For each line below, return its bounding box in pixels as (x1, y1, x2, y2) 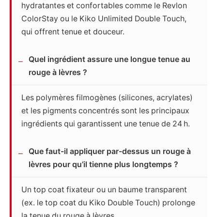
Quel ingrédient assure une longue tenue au (29, 55, 190, 64)
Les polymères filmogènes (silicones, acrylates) (21, 93, 193, 103)
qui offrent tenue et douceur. (21, 27, 124, 37)
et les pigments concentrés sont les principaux (21, 106, 189, 116)
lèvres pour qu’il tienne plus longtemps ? (29, 160, 178, 170)
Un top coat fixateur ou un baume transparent (21, 185, 187, 195)
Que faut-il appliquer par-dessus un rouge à (29, 147, 191, 156)
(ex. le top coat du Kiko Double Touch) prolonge (21, 198, 195, 208)
